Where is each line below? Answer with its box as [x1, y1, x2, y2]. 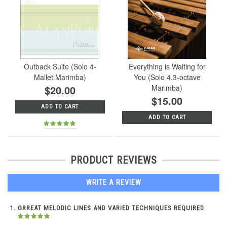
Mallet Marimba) [33, 71, 86, 82]
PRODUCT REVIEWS [70, 154, 157, 167]
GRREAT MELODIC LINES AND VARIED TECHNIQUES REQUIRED [18, 204, 204, 212]
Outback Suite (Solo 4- [23, 61, 96, 71]
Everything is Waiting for [128, 61, 206, 71]
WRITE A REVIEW [86, 178, 141, 187]
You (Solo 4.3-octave [133, 71, 201, 82]
